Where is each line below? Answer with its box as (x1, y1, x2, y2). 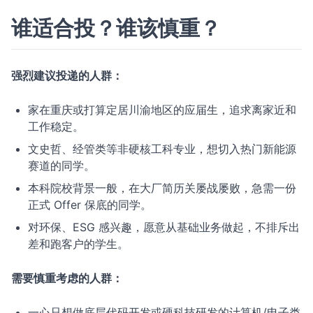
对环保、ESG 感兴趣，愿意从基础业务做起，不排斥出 (28, 220, 300, 234)
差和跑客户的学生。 (28, 237, 129, 251)
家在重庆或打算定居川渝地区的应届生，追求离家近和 (28, 103, 296, 117)
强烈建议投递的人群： (11, 68, 123, 82)
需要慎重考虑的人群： (11, 271, 123, 285)
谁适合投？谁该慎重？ (11, 15, 221, 41)
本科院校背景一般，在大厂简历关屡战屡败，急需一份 (28, 181, 296, 195)
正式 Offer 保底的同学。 (28, 198, 152, 212)
